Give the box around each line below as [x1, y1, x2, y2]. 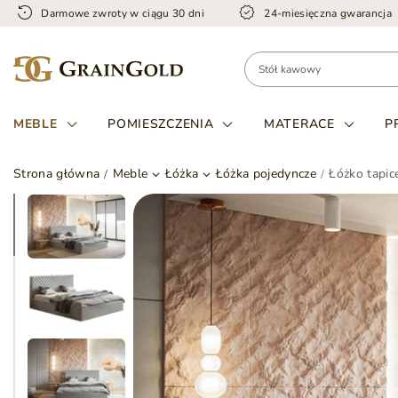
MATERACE [264, 115, 335, 132]
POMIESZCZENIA [107, 115, 214, 132]
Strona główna [13, 165, 100, 182]
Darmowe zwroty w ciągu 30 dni [41, 5, 204, 20]
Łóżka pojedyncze [215, 165, 316, 182]
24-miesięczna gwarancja [264, 5, 392, 20]
